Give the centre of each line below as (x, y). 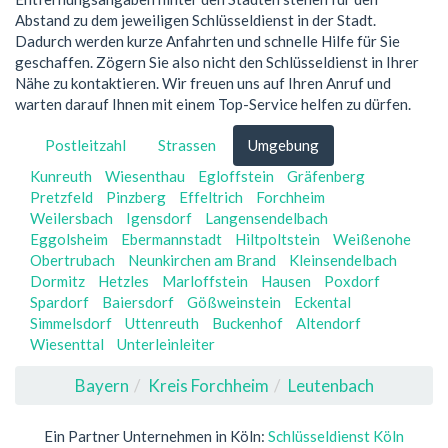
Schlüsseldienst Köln (336, 435)
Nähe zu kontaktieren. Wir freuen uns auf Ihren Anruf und (203, 82)
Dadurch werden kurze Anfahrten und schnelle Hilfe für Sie (207, 40)
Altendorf (328, 323)
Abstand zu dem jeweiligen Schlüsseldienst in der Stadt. (195, 19)
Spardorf (59, 302)
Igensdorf (159, 218)
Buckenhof (247, 323)
